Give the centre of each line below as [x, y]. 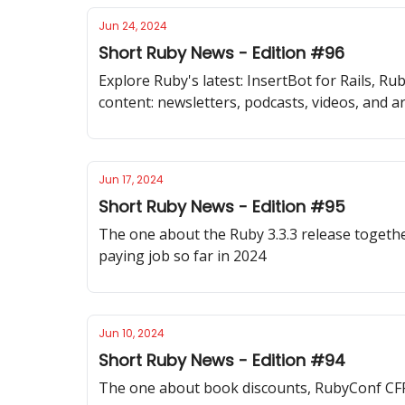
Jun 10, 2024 [132, 333]
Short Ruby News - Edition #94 [222, 360]
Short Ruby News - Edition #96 [221, 53]
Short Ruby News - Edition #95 [222, 207]
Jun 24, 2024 [133, 26]
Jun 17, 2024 [131, 179]
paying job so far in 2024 [182, 256]
